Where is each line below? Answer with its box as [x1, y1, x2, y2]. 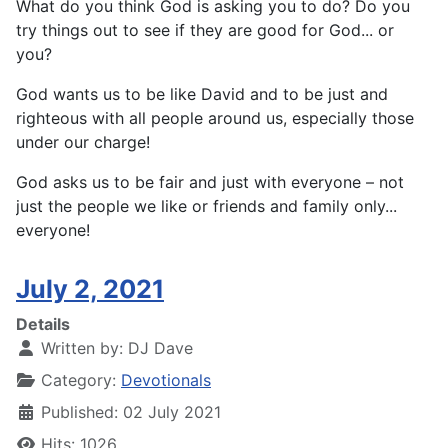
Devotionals [121, 370, 211, 391]
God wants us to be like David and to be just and [16, 84, 388, 105]
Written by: [36, 338, 128, 359]
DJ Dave [128, 338, 193, 359]
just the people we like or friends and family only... [16, 196, 397, 217]
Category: [36, 370, 121, 391]
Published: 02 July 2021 [41, 402, 221, 423]
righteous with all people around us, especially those [16, 108, 414, 129]
